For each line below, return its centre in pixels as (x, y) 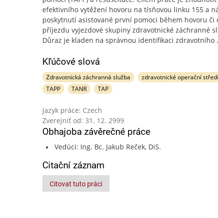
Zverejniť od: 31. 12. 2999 (83, 120)
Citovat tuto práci (76, 184)
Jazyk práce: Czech (72, 110)
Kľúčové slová (71, 62)
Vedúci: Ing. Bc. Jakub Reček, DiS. (108, 147)
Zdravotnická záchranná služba (88, 77)
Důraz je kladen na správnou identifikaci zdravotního (128, 40)
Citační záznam (73, 165)
